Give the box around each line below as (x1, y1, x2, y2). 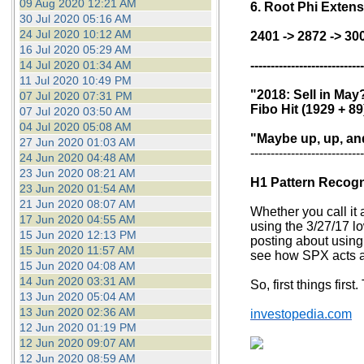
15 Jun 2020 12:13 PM (19, 228, 136, 241)
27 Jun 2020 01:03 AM (19, 136, 136, 149)
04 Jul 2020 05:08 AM (19, 120, 132, 133)
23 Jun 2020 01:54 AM (19, 182, 136, 195)
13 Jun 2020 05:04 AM (19, 290, 136, 303)
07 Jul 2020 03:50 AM (19, 105, 132, 118)
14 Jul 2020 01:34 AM (19, 58, 132, 71)
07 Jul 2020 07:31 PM (19, 89, 132, 102)
